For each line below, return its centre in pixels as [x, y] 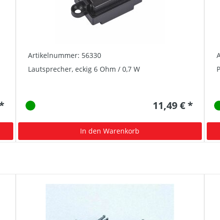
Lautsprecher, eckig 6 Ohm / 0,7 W [84, 69]
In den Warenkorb [110, 131]
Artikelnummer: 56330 [65, 55]
